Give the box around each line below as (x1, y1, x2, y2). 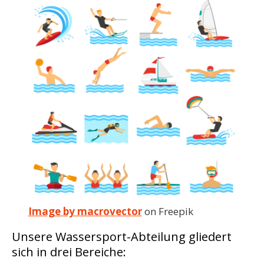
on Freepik (141, 204, 193, 218)
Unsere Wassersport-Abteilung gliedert (12, 229, 232, 245)
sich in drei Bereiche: (12, 244, 126, 260)
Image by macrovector (28, 204, 142, 218)
